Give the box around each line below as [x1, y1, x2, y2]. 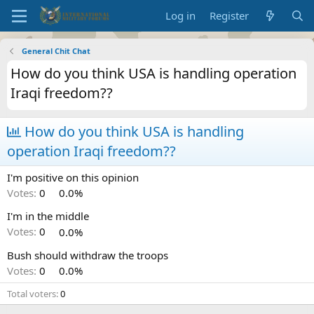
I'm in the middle [7, 209, 89, 224]
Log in [165, 8, 196, 22]
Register [210, 8, 250, 22]
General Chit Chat [21, 46, 90, 56]
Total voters [7, 287, 56, 301]
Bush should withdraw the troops [7, 247, 168, 262]
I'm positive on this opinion [7, 170, 139, 184]
